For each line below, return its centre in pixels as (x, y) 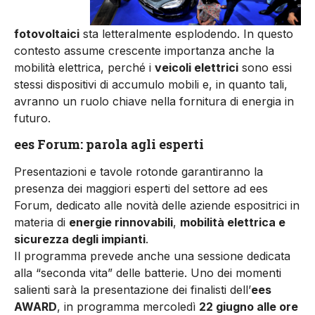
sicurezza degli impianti (80, 239)
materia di (41, 222)
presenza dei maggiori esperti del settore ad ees (141, 188)
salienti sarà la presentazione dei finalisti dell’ (133, 289)
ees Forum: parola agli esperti (109, 144)
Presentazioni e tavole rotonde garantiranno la (139, 171)
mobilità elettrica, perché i (84, 68)
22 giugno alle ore (249, 306)
